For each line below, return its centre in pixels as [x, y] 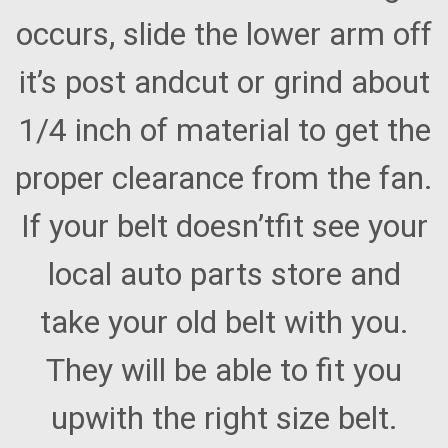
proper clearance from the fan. [224, 178]
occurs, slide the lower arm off [224, 34]
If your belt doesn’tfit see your [224, 226]
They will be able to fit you [224, 370]
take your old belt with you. [224, 322]
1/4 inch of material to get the [224, 130]
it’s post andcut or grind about [224, 82]
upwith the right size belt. [224, 418]
